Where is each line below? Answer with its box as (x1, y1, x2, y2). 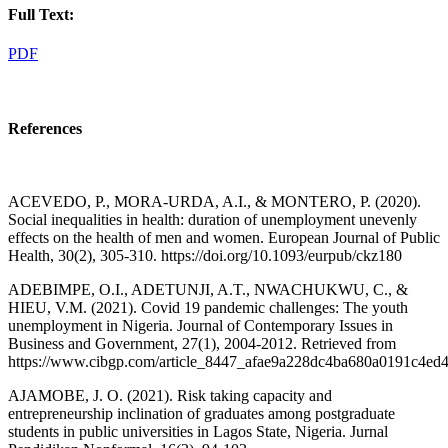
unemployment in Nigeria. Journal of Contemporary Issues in (8, 317, 393, 335)
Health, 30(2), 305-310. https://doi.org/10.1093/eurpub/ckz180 (8, 247, 402, 265)
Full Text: (8, 5, 74, 23)
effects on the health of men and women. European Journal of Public (8, 229, 440, 247)
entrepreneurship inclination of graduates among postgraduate (8, 405, 395, 423)
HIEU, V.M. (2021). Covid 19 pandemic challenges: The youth (8, 299, 408, 317)
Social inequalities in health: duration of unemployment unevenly (8, 211, 417, 229)
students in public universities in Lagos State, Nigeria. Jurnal (8, 423, 388, 441)
